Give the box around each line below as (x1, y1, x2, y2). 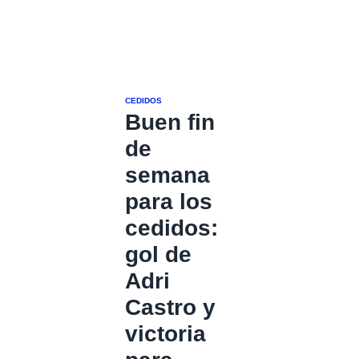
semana (125, 163, 210, 188)
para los (125, 189, 212, 214)
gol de (125, 242, 192, 267)
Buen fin (125, 110, 215, 135)
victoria (125, 321, 206, 346)
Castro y (125, 295, 216, 320)
